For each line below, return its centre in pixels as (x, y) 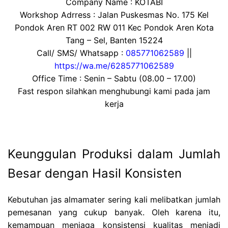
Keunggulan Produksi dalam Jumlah (114, 154)
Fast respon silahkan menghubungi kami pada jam (114, 91)
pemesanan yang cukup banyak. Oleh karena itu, (114, 212)
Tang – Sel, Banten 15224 (114, 40)
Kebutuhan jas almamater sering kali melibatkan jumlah (114, 199)
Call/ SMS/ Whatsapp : (81, 53)
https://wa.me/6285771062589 (114, 66)
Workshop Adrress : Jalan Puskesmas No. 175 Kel (114, 15)
